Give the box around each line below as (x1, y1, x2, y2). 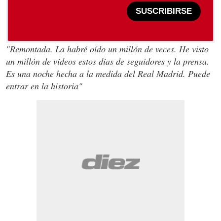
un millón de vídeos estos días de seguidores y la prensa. (6, 55, 209, 67)
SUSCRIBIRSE (136, 6, 192, 16)
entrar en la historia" (6, 79, 82, 92)
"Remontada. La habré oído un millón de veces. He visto (6, 42, 209, 55)
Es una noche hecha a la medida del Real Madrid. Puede (6, 67, 210, 79)
